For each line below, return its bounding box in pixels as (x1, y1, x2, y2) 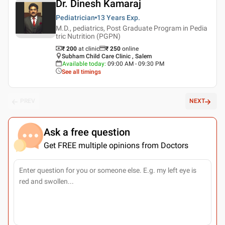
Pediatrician (56, 13, 95, 22)
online (122, 45, 139, 52)
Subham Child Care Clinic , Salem (62, 52, 152, 60)
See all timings (62, 68, 101, 75)
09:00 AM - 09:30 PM (107, 60, 164, 67)
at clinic (78, 45, 99, 52)
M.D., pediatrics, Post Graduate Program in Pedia (56, 24, 207, 32)
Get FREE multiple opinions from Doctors (44, 140, 188, 150)
